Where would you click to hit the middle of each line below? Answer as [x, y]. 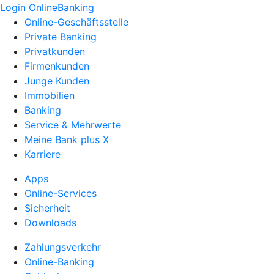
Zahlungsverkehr [63, 247]
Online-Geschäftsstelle [76, 22]
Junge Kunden [57, 81]
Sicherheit [47, 208]
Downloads [50, 223]
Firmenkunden [57, 66]
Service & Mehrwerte [73, 125]
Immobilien [50, 95]
